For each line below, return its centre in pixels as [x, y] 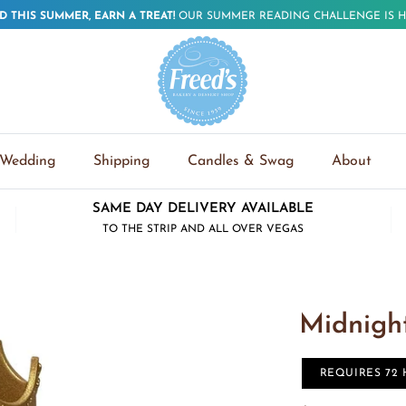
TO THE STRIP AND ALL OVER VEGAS [203, 229]
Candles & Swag [241, 161]
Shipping [121, 161]
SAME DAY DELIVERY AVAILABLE [203, 208]
